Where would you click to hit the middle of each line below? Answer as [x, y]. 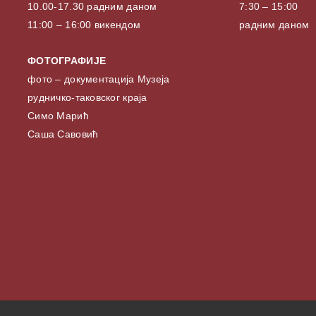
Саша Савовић [63, 134]
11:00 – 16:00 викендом [84, 25]
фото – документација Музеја [99, 79]
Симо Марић [58, 116]
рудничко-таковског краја [87, 98]
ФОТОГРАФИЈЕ [67, 61]
